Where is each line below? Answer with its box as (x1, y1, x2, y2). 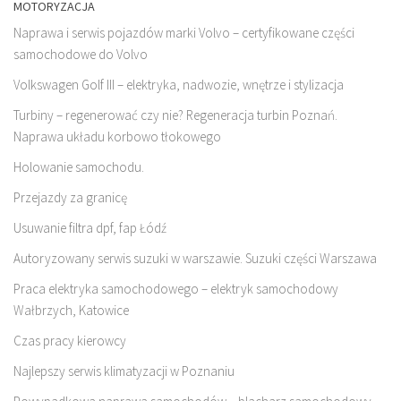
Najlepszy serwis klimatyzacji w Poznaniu (13, 363, 235, 380)
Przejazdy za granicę (13, 189, 127, 207)
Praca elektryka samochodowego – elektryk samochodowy (13, 280, 338, 298)
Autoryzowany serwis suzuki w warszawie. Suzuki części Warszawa (13, 250, 377, 268)
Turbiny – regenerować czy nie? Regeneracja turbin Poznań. (13, 107, 337, 124)
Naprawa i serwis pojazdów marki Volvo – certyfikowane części (13, 24, 354, 42)
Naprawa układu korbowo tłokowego (13, 128, 221, 146)
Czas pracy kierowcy (13, 332, 126, 350)
